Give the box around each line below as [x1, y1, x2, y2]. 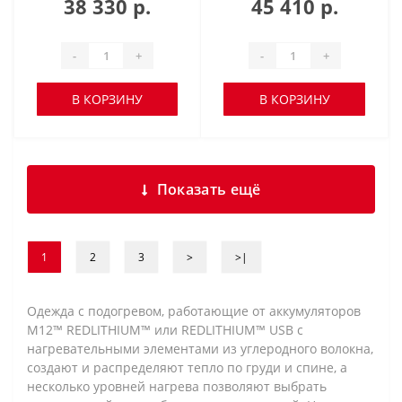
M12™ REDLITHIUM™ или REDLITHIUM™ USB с [27, 321, 303, 339]
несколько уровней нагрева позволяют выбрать [27, 378, 327, 396]
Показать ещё [156, 179, 261, 200]
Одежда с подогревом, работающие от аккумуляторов [27, 302, 361, 320]
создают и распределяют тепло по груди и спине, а [27, 359, 347, 377]
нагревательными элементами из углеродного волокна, [27, 340, 373, 358]
